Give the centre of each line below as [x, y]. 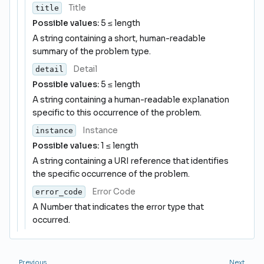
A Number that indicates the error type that [118, 207]
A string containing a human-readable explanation [131, 100]
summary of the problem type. [92, 52]
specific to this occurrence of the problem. [117, 113]
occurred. [51, 220]
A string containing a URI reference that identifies [131, 161]
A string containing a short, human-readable [119, 39]
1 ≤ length [119, 146]
